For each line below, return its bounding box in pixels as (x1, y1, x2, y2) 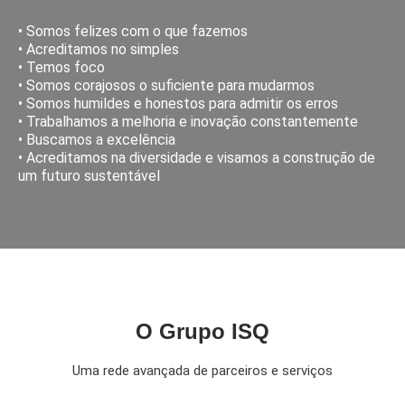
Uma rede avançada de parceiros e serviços (72, 362, 333, 379)
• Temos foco (18, 58, 105, 76)
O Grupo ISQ (136, 318, 269, 344)
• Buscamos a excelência (18, 130, 175, 148)
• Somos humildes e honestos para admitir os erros (18, 94, 338, 112)
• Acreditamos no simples (18, 40, 179, 58)
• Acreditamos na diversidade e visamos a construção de (18, 148, 375, 166)
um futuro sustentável (18, 166, 160, 184)
